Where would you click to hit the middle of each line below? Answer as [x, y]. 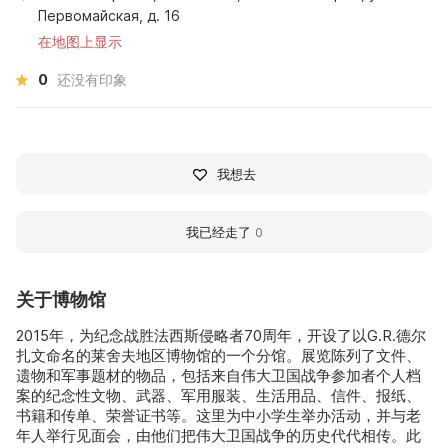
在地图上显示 [80, 42]
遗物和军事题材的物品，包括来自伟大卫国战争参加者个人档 [218, 376]
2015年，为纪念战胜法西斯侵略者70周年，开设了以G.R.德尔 [221, 336]
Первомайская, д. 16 [109, 16]
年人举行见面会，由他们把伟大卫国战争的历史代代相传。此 [218, 436]
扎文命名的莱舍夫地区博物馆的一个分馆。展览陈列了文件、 [218, 356]
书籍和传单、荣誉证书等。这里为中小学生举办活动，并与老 [218, 416]
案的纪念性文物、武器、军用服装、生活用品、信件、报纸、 [218, 396]
